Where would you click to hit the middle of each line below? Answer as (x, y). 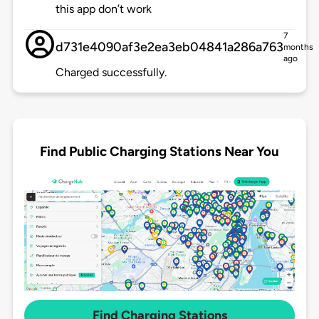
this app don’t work (103, 9)
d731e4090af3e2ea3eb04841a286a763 (169, 47)
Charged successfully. (111, 73)
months (298, 47)
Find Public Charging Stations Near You (159, 151)
